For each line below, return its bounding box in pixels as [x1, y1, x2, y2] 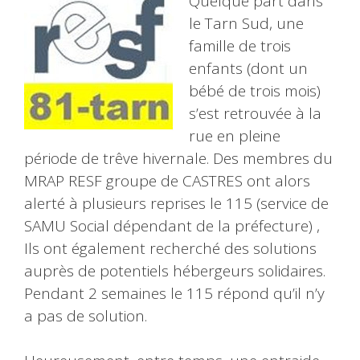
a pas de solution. [24, 305, 147, 326]
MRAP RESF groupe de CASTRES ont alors [24, 170, 310, 191]
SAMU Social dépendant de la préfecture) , [24, 215, 320, 236]
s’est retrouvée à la [189, 102, 321, 124]
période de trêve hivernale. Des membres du [24, 147, 333, 169]
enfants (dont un [189, 57, 308, 79]
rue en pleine [189, 125, 280, 146]
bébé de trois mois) [189, 80, 321, 101]
